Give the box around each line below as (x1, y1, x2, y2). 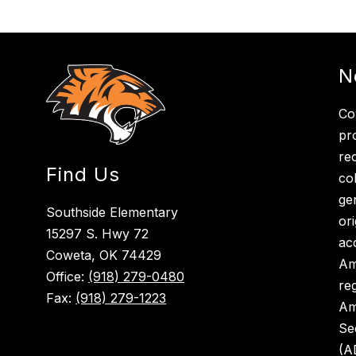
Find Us (46, 163, 121, 187)
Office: (46, 269, 89, 285)
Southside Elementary (46, 204, 179, 221)
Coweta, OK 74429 (46, 247, 162, 264)
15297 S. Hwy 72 (46, 226, 149, 242)
